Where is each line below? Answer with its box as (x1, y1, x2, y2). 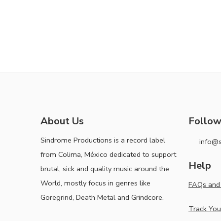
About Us (40, 114, 84, 128)
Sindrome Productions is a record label (40, 135, 165, 145)
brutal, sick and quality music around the (40, 163, 169, 174)
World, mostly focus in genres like (40, 178, 150, 188)
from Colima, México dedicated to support (40, 149, 176, 159)
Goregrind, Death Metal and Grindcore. (40, 192, 164, 202)
